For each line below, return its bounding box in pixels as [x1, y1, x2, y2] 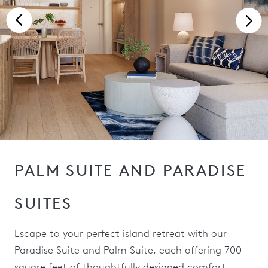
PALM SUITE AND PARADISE [14, 161, 246, 180]
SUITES [14, 194, 72, 213]
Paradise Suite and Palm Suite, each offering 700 [14, 244, 242, 256]
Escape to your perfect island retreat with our [14, 227, 227, 239]
